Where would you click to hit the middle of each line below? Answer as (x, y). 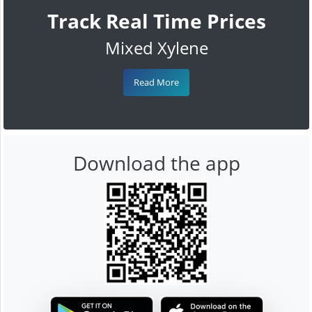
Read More (156, 82)
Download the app (156, 163)
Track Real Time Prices (156, 21)
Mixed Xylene (156, 47)
